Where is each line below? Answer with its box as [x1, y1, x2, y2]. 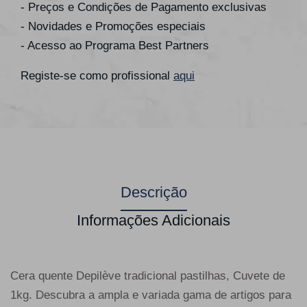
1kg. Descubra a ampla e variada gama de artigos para [10, 288, 291, 302]
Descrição [120, 184, 187, 201]
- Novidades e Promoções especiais [21, 20, 206, 34]
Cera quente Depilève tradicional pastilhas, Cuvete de [10, 269, 285, 283]
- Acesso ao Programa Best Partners [21, 39, 209, 53]
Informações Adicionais [77, 212, 230, 230]
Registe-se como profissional [21, 69, 173, 83]
